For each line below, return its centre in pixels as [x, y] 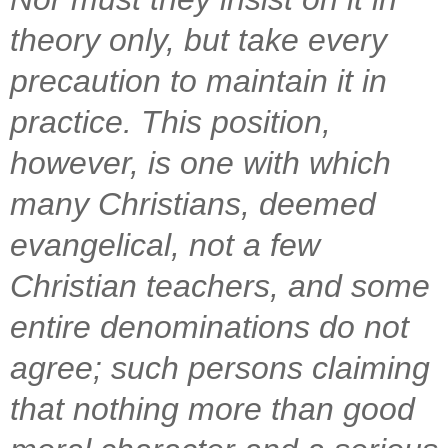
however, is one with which [200, 162]
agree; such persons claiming [220, 367]
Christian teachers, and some [220, 285]
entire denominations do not [209, 326]
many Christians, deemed [193, 203]
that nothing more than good [212, 408]
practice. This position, [170, 121]
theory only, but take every [198, 39]
